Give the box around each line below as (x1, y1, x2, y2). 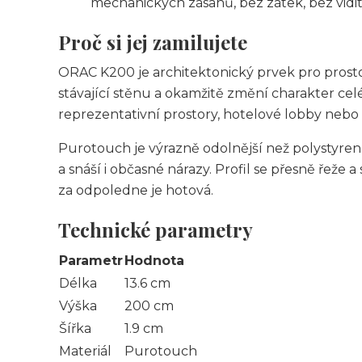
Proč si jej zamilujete (58, 29, 247, 55)
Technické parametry (58, 217, 253, 242)
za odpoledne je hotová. (58, 183, 213, 198)
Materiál (59, 343, 112, 359)
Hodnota (124, 253, 184, 268)
